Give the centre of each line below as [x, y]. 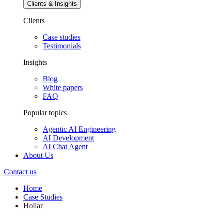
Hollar [33, 206]
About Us [38, 155]
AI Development [68, 138]
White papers [63, 88]
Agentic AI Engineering [79, 129]
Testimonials [62, 46]
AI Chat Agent [65, 147]
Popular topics [45, 113]
